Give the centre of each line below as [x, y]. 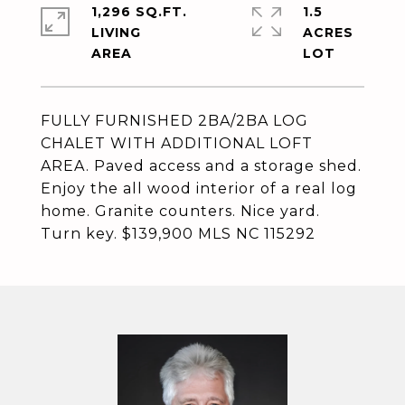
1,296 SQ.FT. [139, 12]
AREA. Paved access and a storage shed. [201, 166]
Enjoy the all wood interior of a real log [199, 188]
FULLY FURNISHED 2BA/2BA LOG [174, 121]
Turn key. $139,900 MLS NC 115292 [178, 234]
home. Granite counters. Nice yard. [180, 211]
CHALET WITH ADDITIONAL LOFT [177, 143]
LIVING [116, 33]
